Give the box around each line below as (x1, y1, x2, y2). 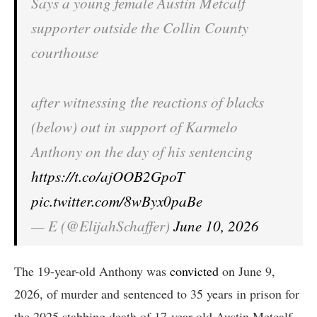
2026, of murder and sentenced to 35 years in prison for (14, 284, 299, 302)
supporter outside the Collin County (31, 17, 248, 38)
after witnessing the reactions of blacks (31, 91, 264, 112)
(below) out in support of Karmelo (31, 116, 238, 137)
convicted (170, 262, 219, 279)
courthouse (31, 42, 98, 62)
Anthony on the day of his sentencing (31, 141, 253, 161)
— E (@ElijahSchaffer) (31, 215, 173, 236)
